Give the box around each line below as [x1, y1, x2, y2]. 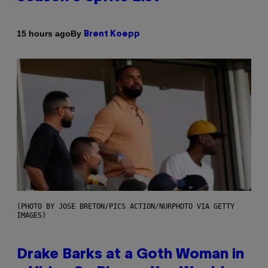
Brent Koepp [84, 30, 140, 38]
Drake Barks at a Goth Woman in [17, 248, 244, 261]
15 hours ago [17, 29, 71, 39]
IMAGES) [17, 211, 46, 220]
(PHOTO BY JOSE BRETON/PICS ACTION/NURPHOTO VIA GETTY [17, 202, 234, 211]
